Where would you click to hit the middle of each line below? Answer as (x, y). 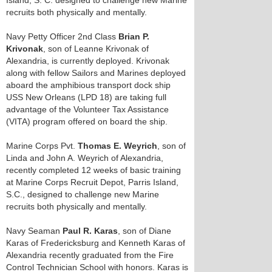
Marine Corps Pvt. (42, 146)
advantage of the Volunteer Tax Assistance (87, 109)
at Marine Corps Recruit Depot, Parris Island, (92, 182)
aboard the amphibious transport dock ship (88, 85)
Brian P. (134, 36)
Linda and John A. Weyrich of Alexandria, (85, 158)
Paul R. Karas (90, 231)
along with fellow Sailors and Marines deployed (96, 73)
